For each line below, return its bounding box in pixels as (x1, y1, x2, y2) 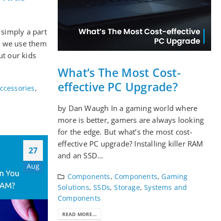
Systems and (144, 183, 187, 192)
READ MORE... (62, 210, 97, 218)
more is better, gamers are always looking (58, 115, 204, 125)
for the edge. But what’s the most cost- (58, 127, 192, 137)
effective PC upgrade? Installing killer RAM (58, 139, 203, 149)
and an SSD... (58, 150, 104, 161)
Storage (114, 183, 140, 192)
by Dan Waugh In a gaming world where (58, 103, 198, 113)
